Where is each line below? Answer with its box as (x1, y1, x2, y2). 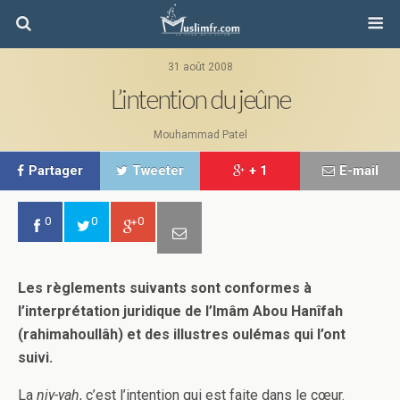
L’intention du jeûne (110, 84, 290, 114)
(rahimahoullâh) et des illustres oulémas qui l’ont (18, 326, 346, 343)
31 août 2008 (167, 61, 233, 73)
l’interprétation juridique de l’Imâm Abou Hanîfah (18, 303, 343, 320)
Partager (29, 163, 83, 179)
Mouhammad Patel (153, 129, 247, 141)
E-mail (338, 163, 379, 179)
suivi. (18, 349, 53, 366)
